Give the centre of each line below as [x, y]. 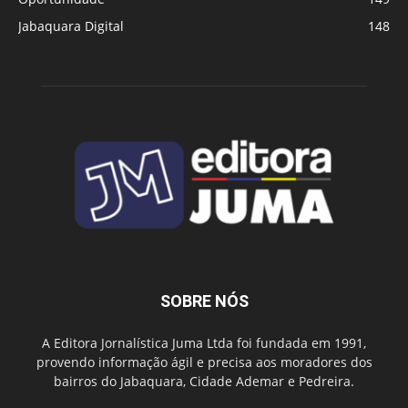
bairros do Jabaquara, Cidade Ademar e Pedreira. [204, 381]
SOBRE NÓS [204, 301]
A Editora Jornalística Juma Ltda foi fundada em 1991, [204, 342]
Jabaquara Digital [71, 26]
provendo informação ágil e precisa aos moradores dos [204, 362]
